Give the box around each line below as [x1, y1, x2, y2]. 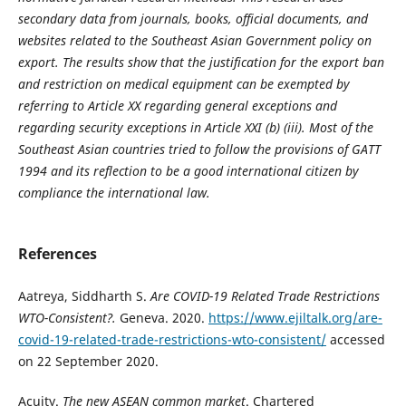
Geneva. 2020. [119, 309, 208, 327]
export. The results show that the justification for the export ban [17, 53, 384, 71]
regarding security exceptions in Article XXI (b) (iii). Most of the [17, 119, 373, 136]
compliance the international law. [17, 184, 210, 201]
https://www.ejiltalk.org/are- [208, 309, 382, 327]
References [17, 244, 97, 265]
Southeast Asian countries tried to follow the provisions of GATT [17, 140, 381, 158]
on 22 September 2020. [17, 353, 159, 371]
